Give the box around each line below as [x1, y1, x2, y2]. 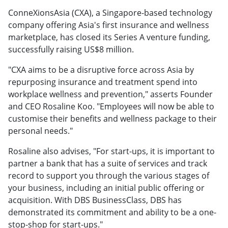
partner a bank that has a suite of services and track [8, 158, 207, 169]
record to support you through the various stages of [8, 170, 209, 182]
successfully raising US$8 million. [8, 44, 134, 55]
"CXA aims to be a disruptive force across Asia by [8, 64, 194, 76]
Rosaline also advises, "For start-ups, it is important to [8, 146, 215, 157]
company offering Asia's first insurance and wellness [8, 19, 209, 31]
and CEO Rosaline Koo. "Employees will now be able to [8, 101, 214, 112]
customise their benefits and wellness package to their [8, 113, 217, 125]
